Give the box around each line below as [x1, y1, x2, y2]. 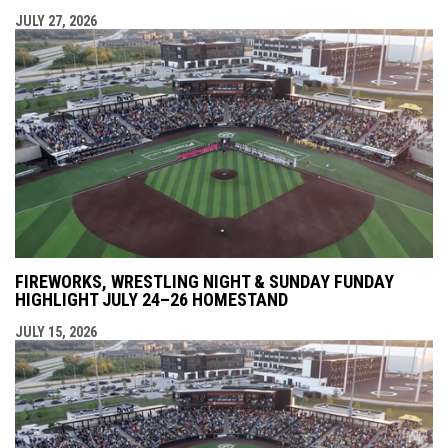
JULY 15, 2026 [15, 324, 97, 341]
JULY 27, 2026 [15, 12, 97, 29]
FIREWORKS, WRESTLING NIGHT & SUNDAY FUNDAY [15, 271, 394, 293]
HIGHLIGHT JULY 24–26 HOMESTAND [15, 289, 288, 311]
